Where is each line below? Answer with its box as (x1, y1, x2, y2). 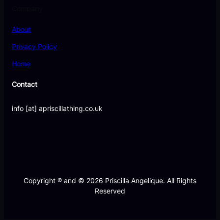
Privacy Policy (12, 42, 57, 51)
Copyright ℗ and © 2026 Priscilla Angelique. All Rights (24, 176, 196, 185)
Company (12, 4, 43, 13)
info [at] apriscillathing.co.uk (12, 104, 103, 113)
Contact (12, 80, 37, 89)
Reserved (95, 187, 125, 195)
